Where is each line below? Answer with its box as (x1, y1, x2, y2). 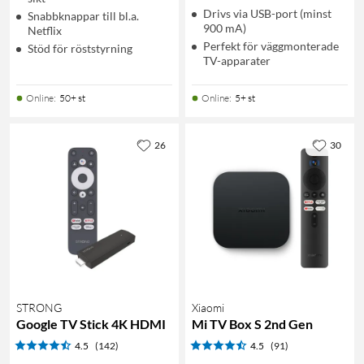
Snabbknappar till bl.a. (28, 8, 139, 23)
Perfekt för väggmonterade (203, 38, 339, 53)
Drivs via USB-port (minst (203, 6, 331, 20)
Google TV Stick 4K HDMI (16, 315, 166, 331)
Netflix (28, 23, 62, 37)
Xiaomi (192, 300, 224, 314)
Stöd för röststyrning (28, 41, 132, 55)
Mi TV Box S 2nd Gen (192, 315, 313, 331)
